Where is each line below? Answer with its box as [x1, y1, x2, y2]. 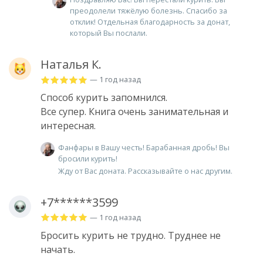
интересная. [41, 119, 96, 133]
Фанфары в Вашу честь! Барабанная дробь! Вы [58, 142, 230, 153]
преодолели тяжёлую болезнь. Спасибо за [70, 5, 227, 16]
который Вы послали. [70, 28, 147, 39]
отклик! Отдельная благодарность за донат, [70, 16, 230, 28]
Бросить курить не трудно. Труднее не [41, 228, 221, 242]
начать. [41, 242, 75, 256]
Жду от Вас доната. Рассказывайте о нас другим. [58, 165, 232, 176]
